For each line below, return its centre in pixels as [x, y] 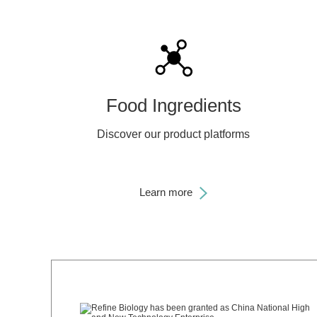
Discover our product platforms [173, 134]
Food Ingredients [173, 105]
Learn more [166, 192]
